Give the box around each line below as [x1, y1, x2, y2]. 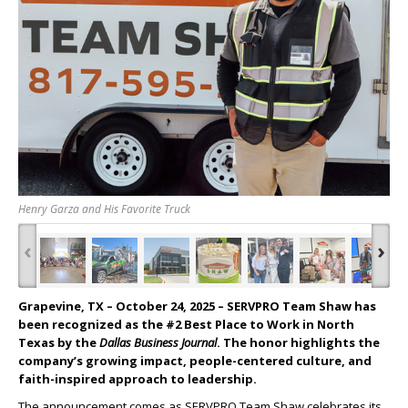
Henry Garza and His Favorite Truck [18, 200, 190, 217]
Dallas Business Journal [99, 333, 217, 351]
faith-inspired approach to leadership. [18, 370, 257, 387]
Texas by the [18, 333, 99, 351]
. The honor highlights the [217, 333, 380, 351]
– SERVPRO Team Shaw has [215, 297, 376, 314]
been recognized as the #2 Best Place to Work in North [18, 315, 354, 332]
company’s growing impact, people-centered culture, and [18, 352, 372, 369]
